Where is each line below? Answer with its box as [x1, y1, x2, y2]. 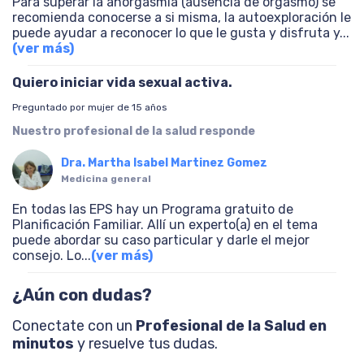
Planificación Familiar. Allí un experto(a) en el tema [12, 217, 318, 232]
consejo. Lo [12, 248, 81, 263]
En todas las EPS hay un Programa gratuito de [12, 201, 293, 217]
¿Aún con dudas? [12, 285, 152, 305]
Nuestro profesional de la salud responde [12, 124, 255, 138]
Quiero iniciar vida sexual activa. [12, 75, 232, 90]
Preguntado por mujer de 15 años [12, 102, 167, 113]
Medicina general [61, 173, 151, 184]
